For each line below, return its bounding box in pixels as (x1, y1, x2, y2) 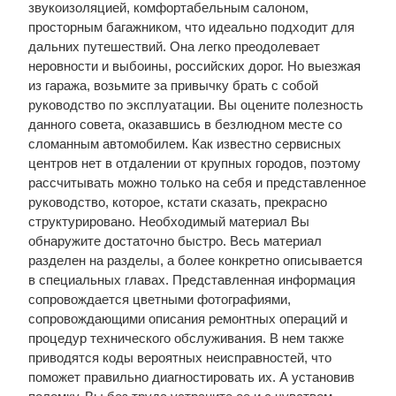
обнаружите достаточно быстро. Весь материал (27, 233, 322, 248)
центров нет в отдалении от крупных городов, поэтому (27, 156, 361, 171)
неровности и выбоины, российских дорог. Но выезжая (27, 58, 361, 73)
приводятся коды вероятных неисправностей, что (27, 350, 331, 365)
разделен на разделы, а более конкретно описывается (27, 253, 362, 268)
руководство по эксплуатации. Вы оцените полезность (27, 97, 363, 112)
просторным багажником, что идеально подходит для (27, 19, 354, 34)
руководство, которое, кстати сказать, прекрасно (27, 194, 327, 209)
